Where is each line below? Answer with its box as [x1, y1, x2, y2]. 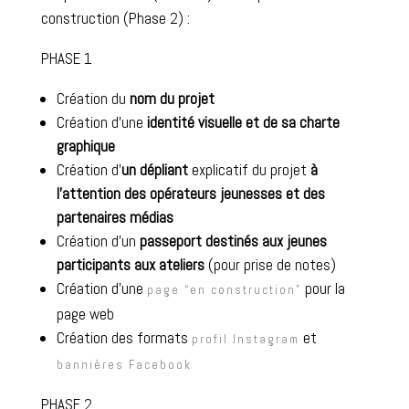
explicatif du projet [191, 159, 310, 180]
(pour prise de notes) [204, 254, 336, 275]
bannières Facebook [56, 356, 192, 372]
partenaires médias [56, 206, 173, 227]
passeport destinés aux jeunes [139, 230, 327, 251]
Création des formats [56, 327, 192, 348]
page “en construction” [146, 281, 301, 298]
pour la [300, 278, 345, 299]
